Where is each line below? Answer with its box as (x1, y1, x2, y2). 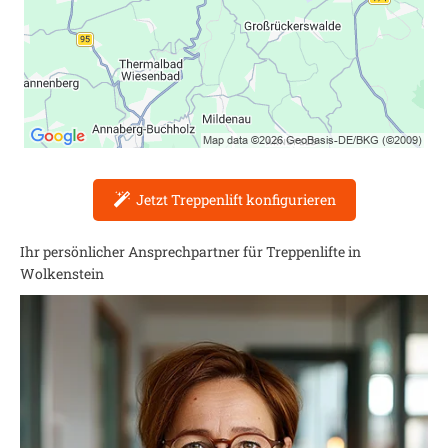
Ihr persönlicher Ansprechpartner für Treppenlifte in (20, 242, 361, 261)
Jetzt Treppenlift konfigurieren (135, 190, 336, 209)
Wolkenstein (20, 264, 104, 283)
